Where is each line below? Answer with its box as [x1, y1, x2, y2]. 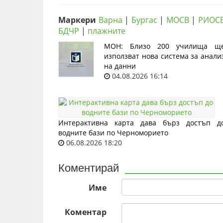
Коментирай [58, 163, 119, 174]
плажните [88, 25, 125, 36]
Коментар [64, 207, 107, 218]
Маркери [58, 14, 96, 25]
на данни [104, 61, 136, 71]
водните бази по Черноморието [58, 128, 168, 137]
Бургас [131, 14, 157, 25]
